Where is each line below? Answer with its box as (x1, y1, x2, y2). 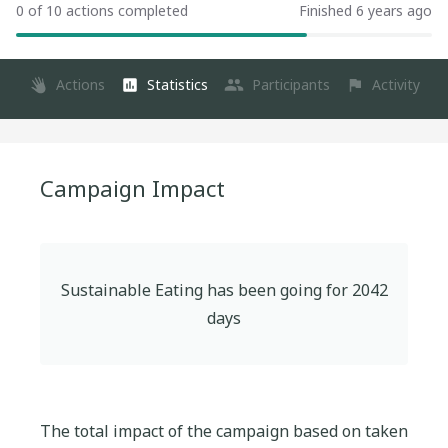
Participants (252, 75, 330, 94)
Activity (372, 75, 420, 94)
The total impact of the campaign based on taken (40, 420, 408, 442)
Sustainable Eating (60, 279, 203, 301)
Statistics (147, 75, 208, 94)
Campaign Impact (40, 173, 225, 203)
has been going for (202, 279, 352, 301)
